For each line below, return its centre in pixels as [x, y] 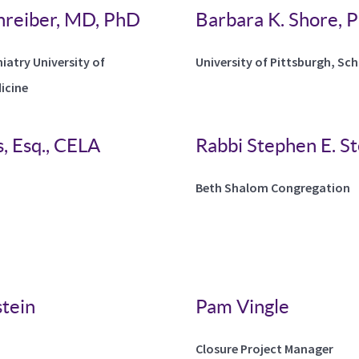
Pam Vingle [242, 307]
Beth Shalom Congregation [273, 188]
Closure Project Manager [264, 349]
